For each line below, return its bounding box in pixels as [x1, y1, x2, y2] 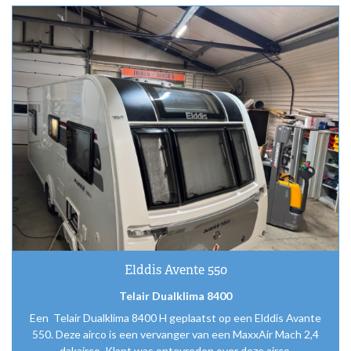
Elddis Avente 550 [124, 261, 227, 278]
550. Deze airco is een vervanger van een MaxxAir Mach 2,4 [32, 327, 319, 342]
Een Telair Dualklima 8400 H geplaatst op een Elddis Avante [30, 311, 321, 325]
